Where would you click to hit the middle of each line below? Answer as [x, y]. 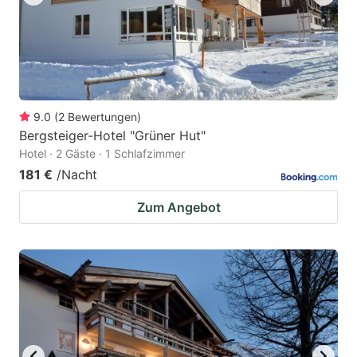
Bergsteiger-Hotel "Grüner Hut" [112, 136]
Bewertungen [102, 117]
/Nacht [77, 175]
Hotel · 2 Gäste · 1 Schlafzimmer [102, 154]
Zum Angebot [178, 208]
